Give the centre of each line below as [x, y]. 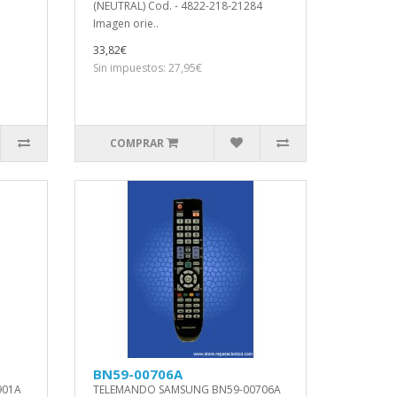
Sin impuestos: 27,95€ [147, 68]
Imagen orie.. [125, 23]
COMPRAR [137, 143]
